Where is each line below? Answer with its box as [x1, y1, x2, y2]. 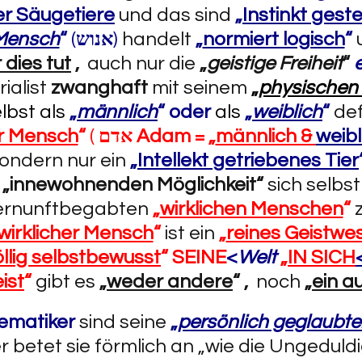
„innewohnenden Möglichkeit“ [2, 175, 263, 195]
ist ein [164, 223, 219, 243]
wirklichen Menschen [159, 199, 343, 219]
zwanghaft [50, 78, 148, 98]
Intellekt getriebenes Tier [137, 150, 359, 170]
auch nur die [79, 53, 200, 74]
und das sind [119, 5, 235, 25]
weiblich [252, 102, 322, 122]
